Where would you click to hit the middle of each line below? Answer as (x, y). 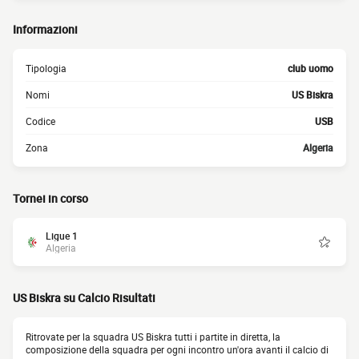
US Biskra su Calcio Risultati (84, 298)
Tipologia (46, 68)
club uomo (311, 68)
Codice (40, 121)
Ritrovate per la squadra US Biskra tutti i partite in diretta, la (153, 337)
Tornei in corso (50, 198)
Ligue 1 (62, 236)
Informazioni (45, 29)
